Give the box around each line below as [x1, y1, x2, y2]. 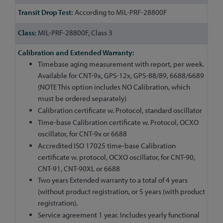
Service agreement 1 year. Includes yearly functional [38, 210, 200, 220]
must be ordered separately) [38, 94, 126, 104]
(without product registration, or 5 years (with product [38, 187, 205, 197]
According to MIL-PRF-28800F [73, 7, 167, 17]
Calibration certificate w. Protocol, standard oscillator [38, 106, 202, 115]
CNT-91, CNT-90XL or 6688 [38, 163, 120, 173]
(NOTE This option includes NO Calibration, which [38, 82, 190, 92]
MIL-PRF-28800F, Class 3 [36, 27, 112, 37]
